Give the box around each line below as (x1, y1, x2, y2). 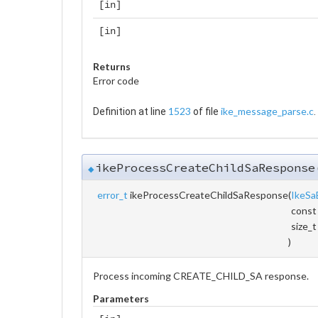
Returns (93, 60, 131, 72)
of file (191, 105, 221, 117)
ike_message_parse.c (221, 104, 314, 117)
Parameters (93, 292, 149, 305)
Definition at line (93, 105, 168, 117)
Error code (93, 74, 139, 87)
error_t (97, 188, 128, 201)
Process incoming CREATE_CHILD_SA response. (93, 269, 309, 282)
